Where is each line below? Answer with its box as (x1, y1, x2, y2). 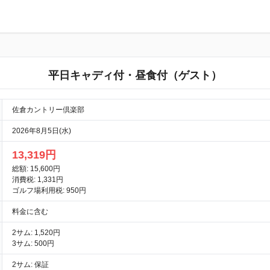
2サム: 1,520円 (11, 228, 60, 237)
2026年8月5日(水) (11, 127, 71, 135)
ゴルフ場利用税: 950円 (11, 186, 86, 195)
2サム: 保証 (11, 260, 49, 269)
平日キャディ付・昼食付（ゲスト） (48, 69, 222, 81)
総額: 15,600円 (11, 165, 60, 173)
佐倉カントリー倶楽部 (11, 105, 84, 114)
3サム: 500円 (11, 239, 54, 248)
